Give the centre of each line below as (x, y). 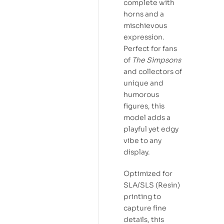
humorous (141, 95)
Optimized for (148, 174)
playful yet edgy (151, 129)
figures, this (144, 106)
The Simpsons (156, 60)
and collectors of (153, 72)
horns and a (144, 14)
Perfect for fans (150, 49)
